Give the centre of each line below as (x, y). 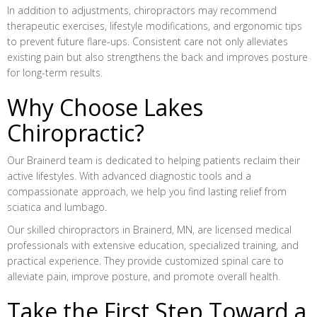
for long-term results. (55, 73)
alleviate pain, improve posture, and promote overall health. (144, 276)
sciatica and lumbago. (57, 207)
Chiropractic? (76, 133)
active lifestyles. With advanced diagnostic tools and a (129, 176)
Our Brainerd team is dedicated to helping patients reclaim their (154, 160)
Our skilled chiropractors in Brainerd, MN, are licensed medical (149, 230)
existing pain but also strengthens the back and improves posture (157, 57)
